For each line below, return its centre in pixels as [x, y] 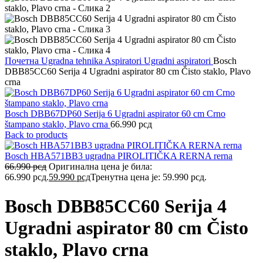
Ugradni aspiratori [178, 61]
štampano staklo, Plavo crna [58, 124]
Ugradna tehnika [73, 61]
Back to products [36, 135]
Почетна [23, 61]
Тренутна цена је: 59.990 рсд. [149, 177]
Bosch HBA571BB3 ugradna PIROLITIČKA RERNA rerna [119, 156]
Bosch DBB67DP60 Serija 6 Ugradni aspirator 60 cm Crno [115, 114]
